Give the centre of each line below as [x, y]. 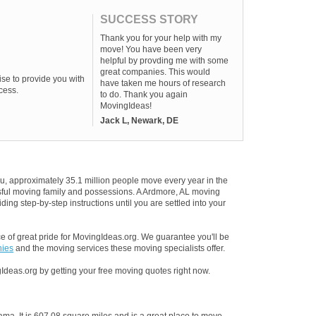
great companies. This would [155, 72]
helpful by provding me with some [164, 61]
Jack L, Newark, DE [139, 121]
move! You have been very [151, 49]
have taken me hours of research [163, 83]
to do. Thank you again [144, 95]
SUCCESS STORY [149, 19]
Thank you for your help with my [161, 38]
